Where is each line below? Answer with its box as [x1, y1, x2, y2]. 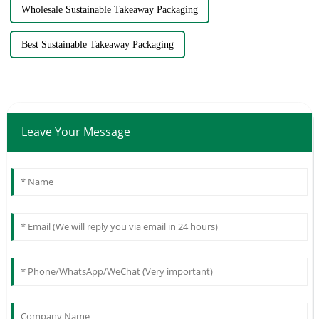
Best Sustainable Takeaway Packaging [21, 39, 174, 51]
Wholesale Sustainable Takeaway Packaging [21, 4, 198, 16]
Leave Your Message [21, 124, 130, 140]
